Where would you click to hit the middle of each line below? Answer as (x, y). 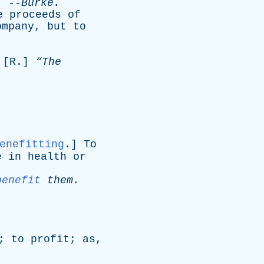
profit (50, 239)
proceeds (35, 15)
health (47, 157)
